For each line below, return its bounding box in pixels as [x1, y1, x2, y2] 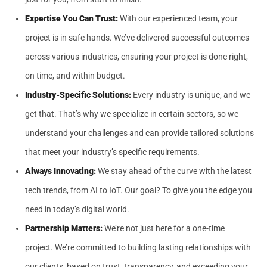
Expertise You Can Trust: [25, 14, 118, 23]
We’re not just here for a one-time [103, 223, 225, 233]
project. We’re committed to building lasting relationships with [25, 243, 251, 252]
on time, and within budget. [25, 71, 125, 80]
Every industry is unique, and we [131, 90, 250, 100]
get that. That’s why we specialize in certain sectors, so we [25, 109, 238, 119]
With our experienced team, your [118, 14, 238, 23]
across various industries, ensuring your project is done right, [25, 52, 248, 61]
